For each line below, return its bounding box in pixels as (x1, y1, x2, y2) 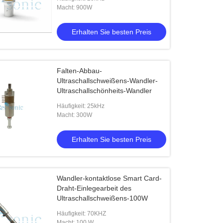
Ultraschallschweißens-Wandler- (57, 77, 158, 85)
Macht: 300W (57, 111, 93, 118)
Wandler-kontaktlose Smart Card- (57, 174, 162, 182)
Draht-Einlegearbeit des (57, 184, 132, 192)
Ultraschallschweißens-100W (57, 194, 148, 202)
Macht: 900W (57, 4, 93, 11)
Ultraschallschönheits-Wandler (57, 87, 152, 95)
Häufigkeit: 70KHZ (57, 210, 107, 217)
